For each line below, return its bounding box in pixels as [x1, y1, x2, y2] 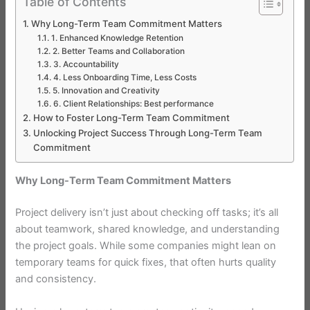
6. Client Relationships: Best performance [53, 98, 214, 109]
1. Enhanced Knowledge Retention [51, 33, 183, 43]
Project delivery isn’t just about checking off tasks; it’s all [15, 206, 279, 219]
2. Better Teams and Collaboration [52, 46, 185, 56]
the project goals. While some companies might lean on [15, 239, 277, 253]
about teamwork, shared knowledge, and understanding [15, 223, 280, 236]
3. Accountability [53, 59, 119, 69]
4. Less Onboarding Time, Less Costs [53, 72, 197, 82]
